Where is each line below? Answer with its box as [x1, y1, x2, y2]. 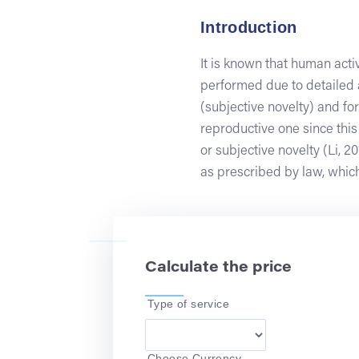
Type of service [147, 296, 229, 310]
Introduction [200, 18, 297, 36]
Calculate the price [145, 260, 292, 276]
